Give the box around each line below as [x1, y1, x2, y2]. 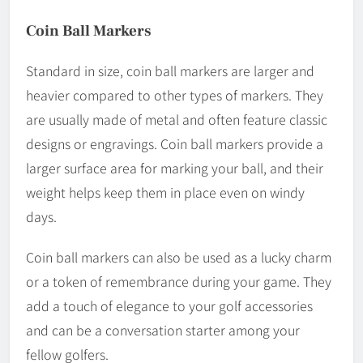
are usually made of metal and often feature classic [26, 109, 327, 129]
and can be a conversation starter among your [26, 319, 300, 340]
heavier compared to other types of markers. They [26, 84, 323, 105]
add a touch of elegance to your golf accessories [26, 295, 313, 315]
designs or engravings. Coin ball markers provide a [26, 133, 323, 153]
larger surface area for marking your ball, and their [26, 157, 323, 177]
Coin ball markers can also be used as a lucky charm [26, 246, 331, 267]
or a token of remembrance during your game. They [26, 271, 331, 291]
